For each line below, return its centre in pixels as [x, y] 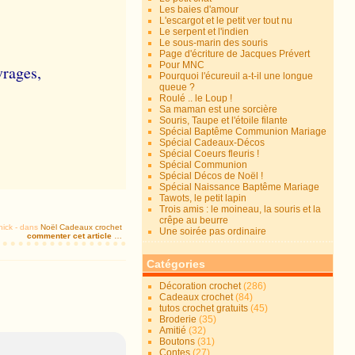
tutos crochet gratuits [204, 308]
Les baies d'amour [199, 10]
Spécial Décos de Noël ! [212, 176]
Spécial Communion [204, 165]
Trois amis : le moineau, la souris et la [240, 209]
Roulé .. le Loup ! [196, 98]
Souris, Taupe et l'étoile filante [224, 120]
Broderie [178, 319]
